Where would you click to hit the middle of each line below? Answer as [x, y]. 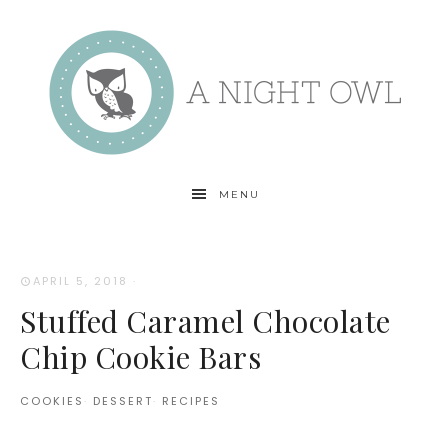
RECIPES [191, 400]
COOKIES [52, 400]
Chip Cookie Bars [140, 356]
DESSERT [123, 400]
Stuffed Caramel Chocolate [205, 320]
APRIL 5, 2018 [80, 281]
